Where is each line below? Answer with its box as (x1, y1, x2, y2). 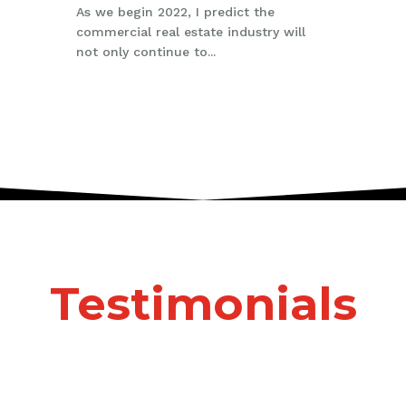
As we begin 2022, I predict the (75, 4, 275, 19)
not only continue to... (75, 43, 216, 59)
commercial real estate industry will (75, 24, 305, 39)
